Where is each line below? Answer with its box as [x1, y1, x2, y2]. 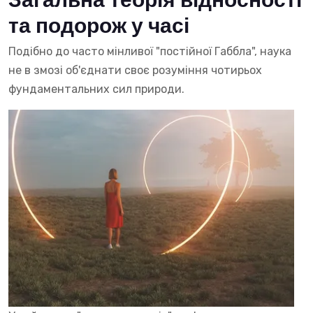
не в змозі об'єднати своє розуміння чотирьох [8, 63, 262, 77]
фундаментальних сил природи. [8, 82, 184, 96]
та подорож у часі [8, 13, 189, 40]
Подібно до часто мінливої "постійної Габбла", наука [8, 44, 291, 58]
